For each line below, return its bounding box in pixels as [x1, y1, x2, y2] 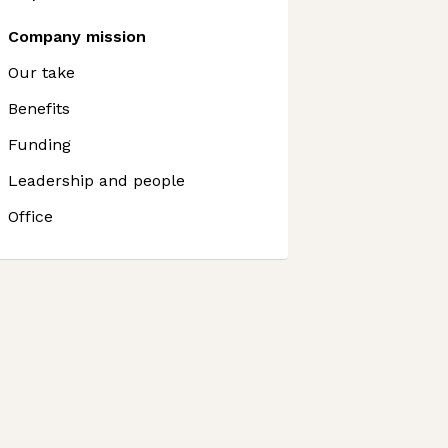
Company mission [8, 27, 146, 46]
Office [8, 207, 53, 226]
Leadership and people [8, 171, 185, 190]
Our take [8, 63, 75, 82]
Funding [8, 135, 71, 154]
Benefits [8, 99, 70, 118]
